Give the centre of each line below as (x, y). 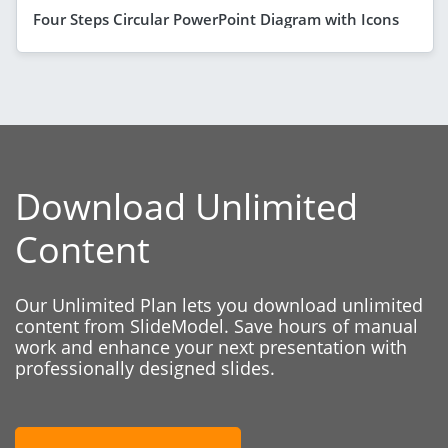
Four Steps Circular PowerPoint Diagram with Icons (216, 18)
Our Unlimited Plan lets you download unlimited (219, 304)
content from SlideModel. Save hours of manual (216, 325)
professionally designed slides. (145, 367)
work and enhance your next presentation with (211, 346)
